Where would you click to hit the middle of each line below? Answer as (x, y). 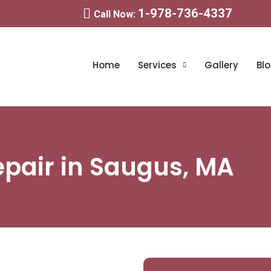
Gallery (221, 65)
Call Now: (116, 14)
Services (157, 65)
